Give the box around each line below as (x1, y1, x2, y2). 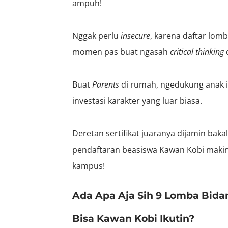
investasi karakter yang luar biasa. (72, 95, 204, 106)
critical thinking (170, 46, 224, 58)
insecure (121, 30, 150, 41)
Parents (92, 78, 119, 90)
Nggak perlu (72, 30, 121, 41)
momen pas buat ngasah (72, 46, 170, 58)
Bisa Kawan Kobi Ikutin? (72, 212, 194, 224)
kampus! (72, 160, 105, 172)
